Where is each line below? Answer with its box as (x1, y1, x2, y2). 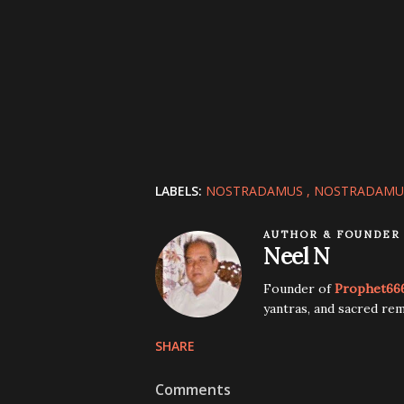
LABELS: (155, 182, 202, 199)
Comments (155, 380, 231, 399)
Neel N (263, 243, 330, 271)
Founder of (263, 280, 335, 297)
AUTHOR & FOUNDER (263, 228, 400, 241)
